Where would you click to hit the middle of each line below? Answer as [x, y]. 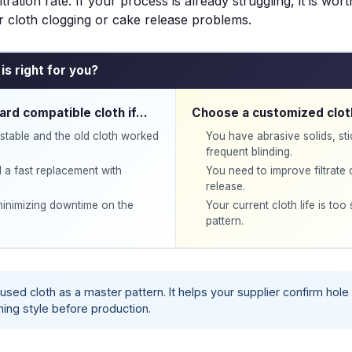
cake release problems [180, 20]
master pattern [124, 292]
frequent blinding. [249, 152]
